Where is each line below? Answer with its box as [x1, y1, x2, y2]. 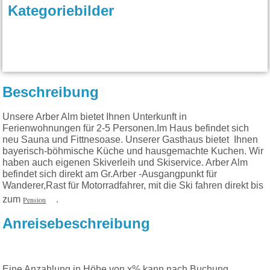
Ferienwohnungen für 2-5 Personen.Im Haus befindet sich [2, 124, 250, 134]
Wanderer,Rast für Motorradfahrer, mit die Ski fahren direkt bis [2, 181, 264, 191]
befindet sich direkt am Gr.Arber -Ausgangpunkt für [2, 169, 218, 180]
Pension [23, 195, 46, 205]
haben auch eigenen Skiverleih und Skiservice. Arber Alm [2, 158, 248, 168]
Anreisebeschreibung [2, 217, 151, 232]
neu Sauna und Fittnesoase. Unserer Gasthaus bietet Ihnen [2, 135, 259, 145]
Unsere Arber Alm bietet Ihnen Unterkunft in [2, 112, 187, 122]
